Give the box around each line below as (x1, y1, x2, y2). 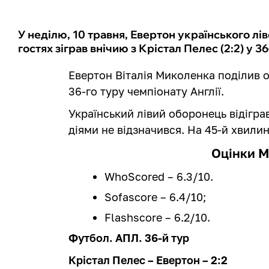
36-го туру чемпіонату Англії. (68, 84, 225, 98)
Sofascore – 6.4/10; (104, 190, 207, 204)
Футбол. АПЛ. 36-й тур (68, 231, 190, 244)
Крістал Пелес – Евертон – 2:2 (68, 253, 228, 267)
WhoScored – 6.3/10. (104, 169, 214, 183)
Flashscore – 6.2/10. (104, 210, 211, 224)
